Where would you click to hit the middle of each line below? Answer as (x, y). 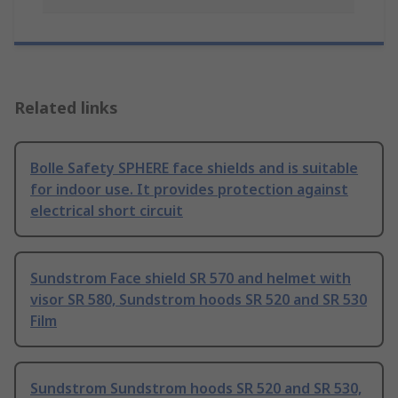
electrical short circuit (107, 211)
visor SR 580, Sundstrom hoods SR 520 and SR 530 (199, 300)
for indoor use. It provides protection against (189, 190)
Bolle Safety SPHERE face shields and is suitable (194, 168)
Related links (66, 108)
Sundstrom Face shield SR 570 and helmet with (191, 279)
